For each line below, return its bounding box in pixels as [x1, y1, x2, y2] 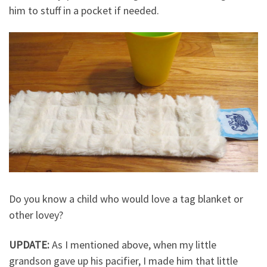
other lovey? [9, 208, 63, 222]
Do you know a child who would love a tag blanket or [9, 192, 243, 206]
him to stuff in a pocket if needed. [9, 4, 159, 18]
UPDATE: [9, 237, 49, 252]
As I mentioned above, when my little [49, 237, 216, 252]
